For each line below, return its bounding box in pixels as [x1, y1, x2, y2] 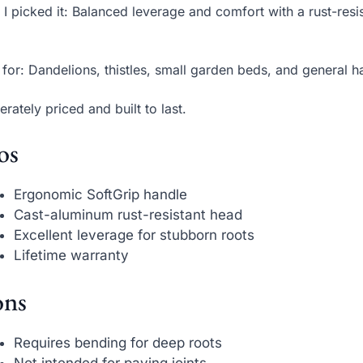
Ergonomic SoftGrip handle [14, 186, 188, 203]
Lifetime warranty [14, 246, 130, 263]
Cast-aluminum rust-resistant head [14, 206, 243, 223]
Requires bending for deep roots [14, 335, 223, 352]
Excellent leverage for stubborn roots [14, 226, 255, 243]
